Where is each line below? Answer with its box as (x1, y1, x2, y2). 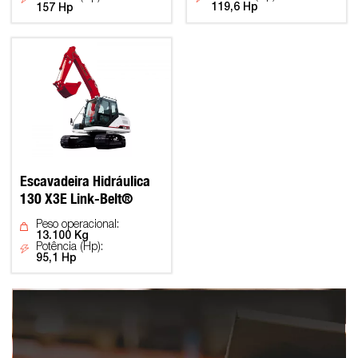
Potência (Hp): (36, 242, 103, 253)
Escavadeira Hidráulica (20, 173, 150, 190)
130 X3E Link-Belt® (20, 190, 133, 208)
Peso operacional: (36, 220, 119, 231)
